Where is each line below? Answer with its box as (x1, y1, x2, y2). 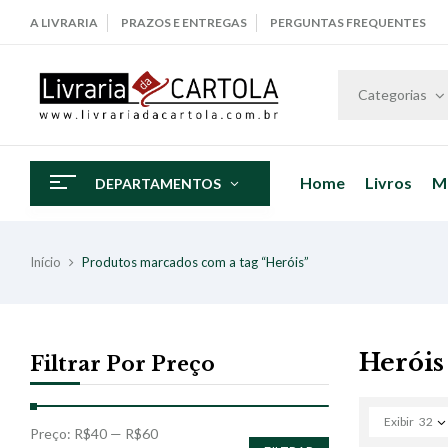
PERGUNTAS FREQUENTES (270, 15, 426, 30)
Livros (365, 173, 412, 193)
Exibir (383, 413, 414, 429)
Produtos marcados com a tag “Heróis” (82, 253, 309, 270)
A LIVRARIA (30, 15, 98, 30)
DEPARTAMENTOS (95, 174, 221, 192)
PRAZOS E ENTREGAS (121, 15, 247, 30)
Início (30, 253, 61, 270)
